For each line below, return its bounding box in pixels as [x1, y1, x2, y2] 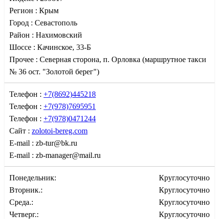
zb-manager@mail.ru [36, 151, 101, 159]
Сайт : [9, 126, 32, 135]
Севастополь [35, 18, 77, 27]
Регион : [9, 6, 39, 15]
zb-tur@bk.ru [36, 138, 77, 147]
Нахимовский [36, 30, 82, 39]
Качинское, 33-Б [37, 43, 91, 51]
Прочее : [9, 55, 40, 64]
